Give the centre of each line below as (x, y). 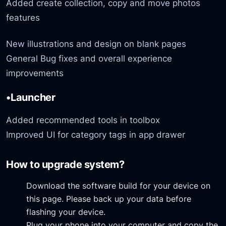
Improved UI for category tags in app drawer (96, 135)
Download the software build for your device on (119, 185)
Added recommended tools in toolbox (83, 120)
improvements (35, 73)
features (23, 18)
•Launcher (31, 98)
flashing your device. (66, 212)
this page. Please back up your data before (109, 199)
